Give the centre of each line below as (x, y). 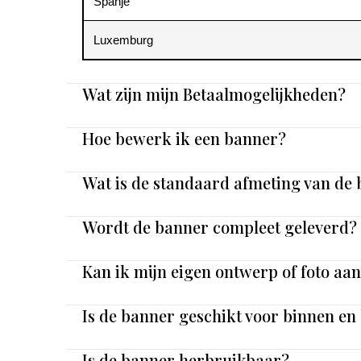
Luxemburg (123, 40)
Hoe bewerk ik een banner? (184, 139)
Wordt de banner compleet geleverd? (220, 227)
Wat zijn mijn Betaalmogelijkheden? (214, 94)
